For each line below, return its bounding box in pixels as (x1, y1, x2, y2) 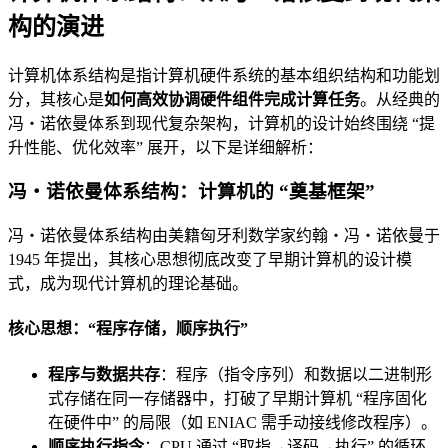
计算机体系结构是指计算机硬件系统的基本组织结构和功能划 (8, 66, 440, 84)
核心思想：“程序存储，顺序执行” (8, 320, 248, 338)
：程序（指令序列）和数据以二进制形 (160, 365, 432, 383)
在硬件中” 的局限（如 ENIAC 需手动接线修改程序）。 (48, 413, 437, 431)
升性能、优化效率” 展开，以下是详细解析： (8, 138, 323, 156)
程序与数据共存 (48, 365, 160, 383)
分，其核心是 (8, 90, 104, 108)
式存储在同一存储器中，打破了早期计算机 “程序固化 (48, 389, 427, 407)
